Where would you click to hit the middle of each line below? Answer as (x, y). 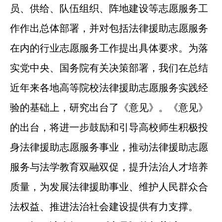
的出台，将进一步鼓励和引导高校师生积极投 (109, 127)
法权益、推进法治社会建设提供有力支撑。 (104, 206)
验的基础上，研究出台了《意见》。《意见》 (109, 107)
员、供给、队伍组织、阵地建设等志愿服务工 (109, 8)
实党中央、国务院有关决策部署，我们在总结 (109, 68)
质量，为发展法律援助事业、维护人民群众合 (109, 187)
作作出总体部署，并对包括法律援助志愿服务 (109, 28)
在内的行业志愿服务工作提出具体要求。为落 (109, 48)
